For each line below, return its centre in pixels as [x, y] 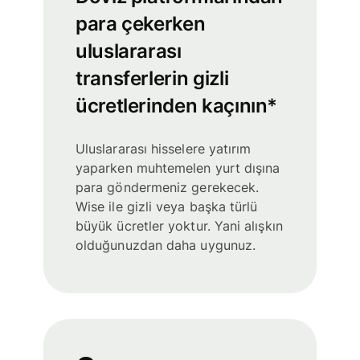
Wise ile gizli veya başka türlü [167, 207]
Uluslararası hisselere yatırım [164, 149]
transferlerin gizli [152, 79]
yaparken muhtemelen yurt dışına [178, 168]
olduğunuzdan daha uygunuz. [166, 245]
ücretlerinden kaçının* [177, 106]
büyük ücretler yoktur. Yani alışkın [179, 226]
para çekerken [141, 24]
